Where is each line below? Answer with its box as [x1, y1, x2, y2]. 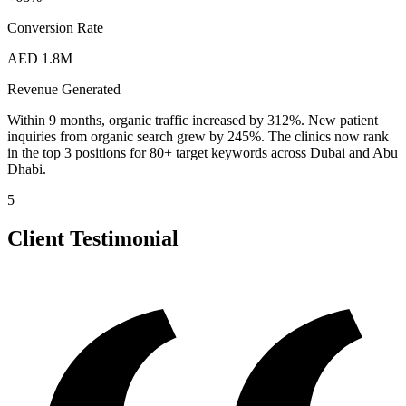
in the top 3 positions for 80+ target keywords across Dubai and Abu [7, 145, 398, 161]
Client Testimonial [7, 227, 179, 251]
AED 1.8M [7, 51, 72, 67]
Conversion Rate [7, 20, 103, 36]
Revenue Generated [7, 82, 121, 98]
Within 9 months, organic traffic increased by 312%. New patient [7, 112, 378, 129]
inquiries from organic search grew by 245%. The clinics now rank [7, 129, 389, 145]
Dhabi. [7, 161, 46, 178]
